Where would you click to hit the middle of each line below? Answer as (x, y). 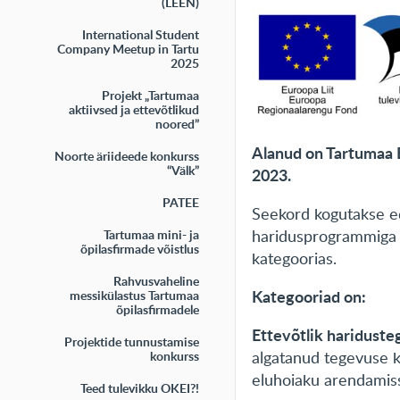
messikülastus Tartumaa (134, 295)
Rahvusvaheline (156, 281)
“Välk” (183, 170)
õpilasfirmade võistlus (139, 249)
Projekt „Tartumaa (150, 95)
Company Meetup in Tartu (128, 49)
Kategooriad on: (309, 296)
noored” (177, 124)
